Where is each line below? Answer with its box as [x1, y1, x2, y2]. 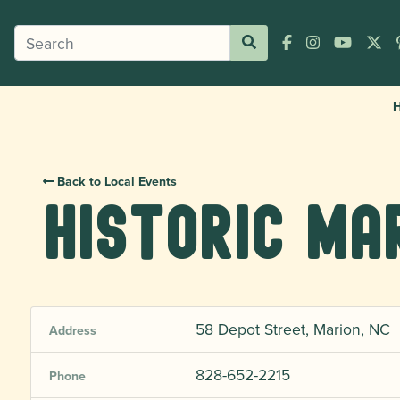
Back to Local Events [54, 172, 178, 190]
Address [49, 321, 96, 339]
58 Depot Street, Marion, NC [195, 318, 390, 340]
